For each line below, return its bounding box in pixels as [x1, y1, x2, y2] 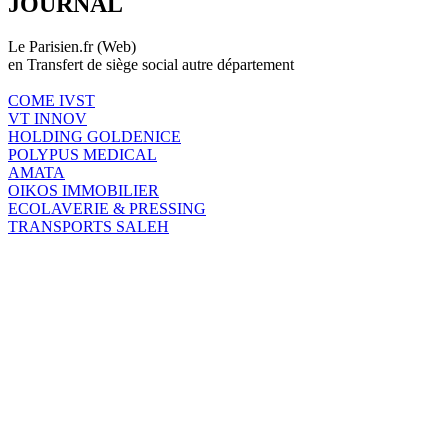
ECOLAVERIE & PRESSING [8, 199, 206, 217]
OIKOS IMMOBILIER [8, 181, 159, 199]
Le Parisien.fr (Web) [8, 37, 136, 55]
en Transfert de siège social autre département [8, 55, 294, 73]
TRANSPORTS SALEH [8, 217, 169, 235]
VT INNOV [8, 109, 87, 127]
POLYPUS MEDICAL [8, 145, 157, 163]
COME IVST [8, 91, 95, 109]
